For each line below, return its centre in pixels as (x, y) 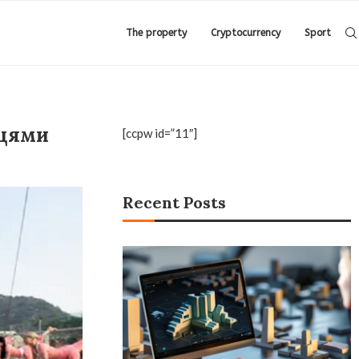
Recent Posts (175, 202)
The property (156, 33)
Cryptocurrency (246, 33)
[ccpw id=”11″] (160, 133)
